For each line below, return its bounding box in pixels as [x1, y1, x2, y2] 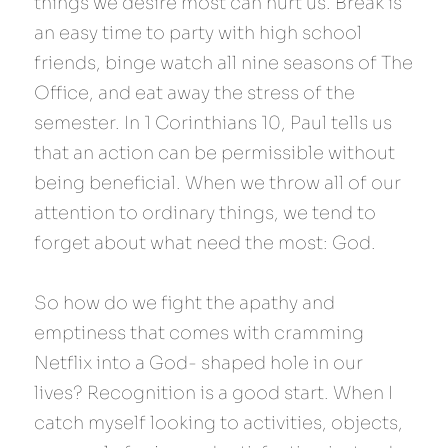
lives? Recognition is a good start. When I [34, 382, 393, 404]
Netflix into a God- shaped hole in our [34, 352, 363, 374]
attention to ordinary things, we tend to [34, 202, 376, 224]
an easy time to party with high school [34, 22, 362, 44]
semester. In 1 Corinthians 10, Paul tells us [34, 112, 392, 134]
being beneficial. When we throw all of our [34, 172, 401, 194]
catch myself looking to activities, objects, [34, 412, 403, 434]
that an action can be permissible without [34, 142, 395, 164]
